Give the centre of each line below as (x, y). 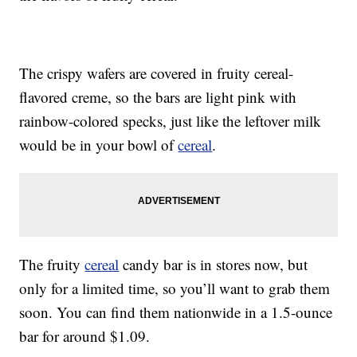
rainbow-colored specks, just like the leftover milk (171, 121)
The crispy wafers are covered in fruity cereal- (157, 73)
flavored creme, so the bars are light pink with (158, 97)
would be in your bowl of (99, 145)
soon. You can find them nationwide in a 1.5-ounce (176, 312)
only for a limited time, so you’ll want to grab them (175, 288)
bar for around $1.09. (85, 336)
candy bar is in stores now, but (214, 265)
